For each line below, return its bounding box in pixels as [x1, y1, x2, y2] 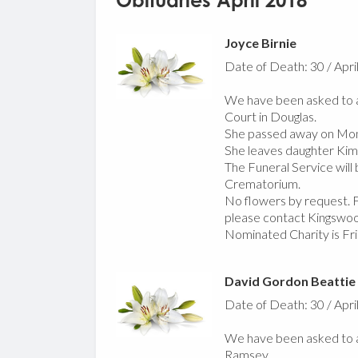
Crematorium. [224, 176, 300, 192]
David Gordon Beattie [224, 273, 356, 289]
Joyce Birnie [224, 35, 296, 51]
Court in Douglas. [224, 109, 316, 125]
